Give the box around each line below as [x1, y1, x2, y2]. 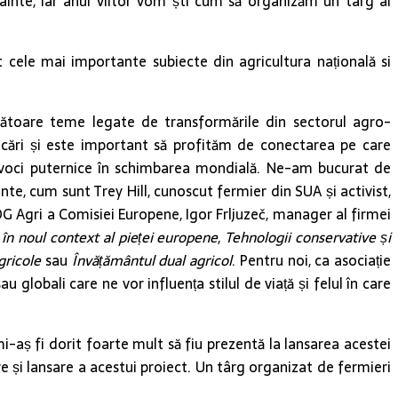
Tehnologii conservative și [225, 225, 392, 249]
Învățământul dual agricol [71, 248, 232, 272]
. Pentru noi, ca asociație [232, 248, 391, 272]
